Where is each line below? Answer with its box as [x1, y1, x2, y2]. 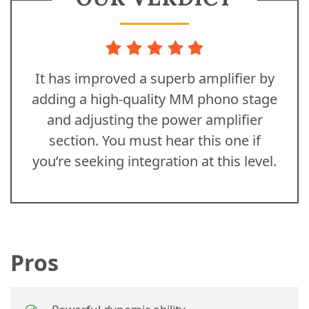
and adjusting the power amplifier [46, 110, 263, 129]
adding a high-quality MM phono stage [32, 90, 277, 108]
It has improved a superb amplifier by [34, 69, 275, 88]
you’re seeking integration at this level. [32, 152, 277, 170]
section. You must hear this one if [48, 131, 261, 150]
